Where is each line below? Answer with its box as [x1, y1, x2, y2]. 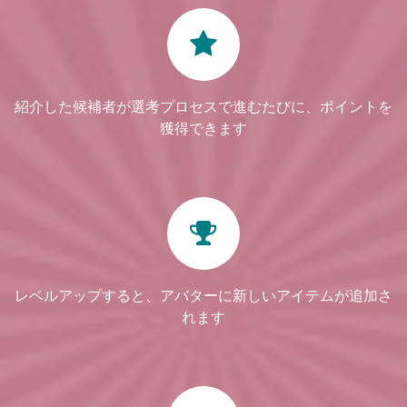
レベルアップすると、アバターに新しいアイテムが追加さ [15, 286, 392, 305]
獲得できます [160, 119, 247, 138]
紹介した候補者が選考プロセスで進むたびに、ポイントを [15, 97, 392, 116]
